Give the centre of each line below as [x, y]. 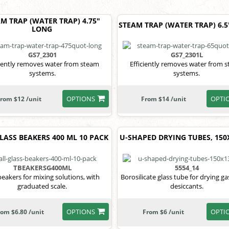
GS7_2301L [187, 55]
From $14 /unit [163, 99]
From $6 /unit [164, 212]
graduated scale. [42, 186]
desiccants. [187, 186]
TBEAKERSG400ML [42, 167]
